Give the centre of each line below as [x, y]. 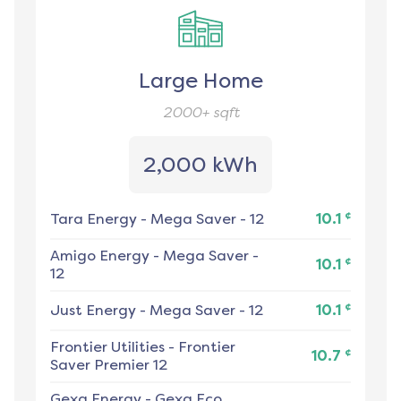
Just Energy [93, 311]
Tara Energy [94, 219]
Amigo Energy [100, 256]
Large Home [200, 81]
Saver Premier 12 [109, 365]
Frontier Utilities [107, 347]
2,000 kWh [200, 165]
